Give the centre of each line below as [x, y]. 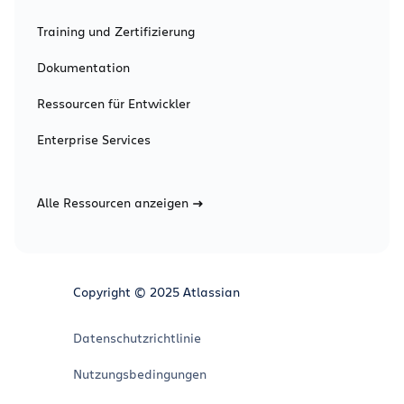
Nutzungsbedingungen [140, 374]
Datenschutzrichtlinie [137, 338]
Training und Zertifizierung [116, 31]
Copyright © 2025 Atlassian [156, 292]
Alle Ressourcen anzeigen [113, 202]
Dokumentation [83, 67]
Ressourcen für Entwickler [114, 103]
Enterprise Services [94, 139]
